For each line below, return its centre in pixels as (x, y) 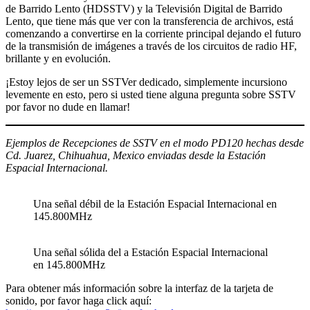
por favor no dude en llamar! (68, 107)
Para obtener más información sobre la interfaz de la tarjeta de (139, 289)
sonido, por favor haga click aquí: (79, 301)
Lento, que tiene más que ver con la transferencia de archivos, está (149, 21)
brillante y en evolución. (58, 59)
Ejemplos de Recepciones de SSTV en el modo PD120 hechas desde (155, 143)
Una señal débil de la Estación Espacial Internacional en (155, 204)
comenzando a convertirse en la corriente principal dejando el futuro (153, 34)
